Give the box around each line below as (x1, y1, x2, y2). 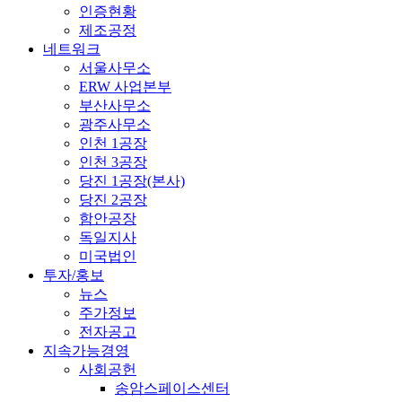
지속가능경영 (43, 343, 129, 359)
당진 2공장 (79, 192, 147, 208)
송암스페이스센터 (115, 380, 230, 397)
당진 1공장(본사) (79, 173, 185, 189)
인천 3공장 (79, 154, 147, 170)
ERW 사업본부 (79, 79, 171, 95)
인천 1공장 (79, 135, 147, 152)
